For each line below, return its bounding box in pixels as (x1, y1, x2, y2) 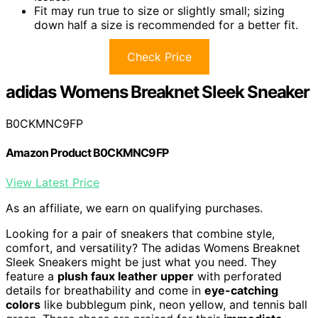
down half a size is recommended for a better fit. (34, 18, 298, 33)
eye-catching (204, 283, 278, 297)
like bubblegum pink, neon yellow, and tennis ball (40, 297, 307, 312)
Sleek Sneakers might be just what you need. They (6, 254, 277, 269)
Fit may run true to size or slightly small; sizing (34, 4, 285, 18)
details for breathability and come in (6, 283, 204, 297)
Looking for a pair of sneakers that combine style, (6, 226, 275, 241)
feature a (6, 268, 57, 283)
